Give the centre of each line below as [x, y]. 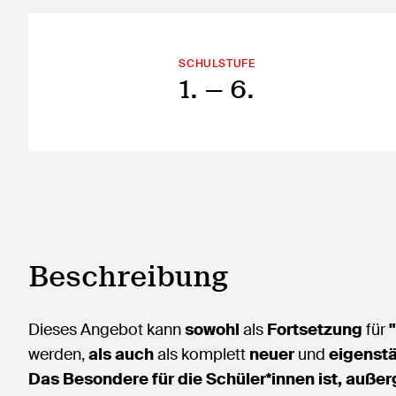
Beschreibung [128, 276]
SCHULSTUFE [217, 64]
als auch [121, 354]
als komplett [200, 354]
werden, [58, 354]
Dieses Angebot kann [107, 330]
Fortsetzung [315, 330]
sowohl [212, 330]
